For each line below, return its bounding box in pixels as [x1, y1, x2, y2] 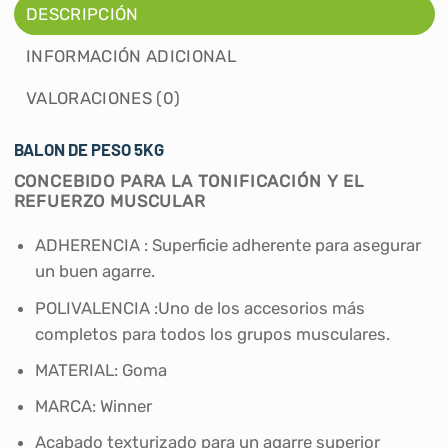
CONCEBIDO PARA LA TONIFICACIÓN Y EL [13, 170, 364, 191]
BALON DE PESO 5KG [13, 139, 164, 160]
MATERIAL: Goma [35, 359, 168, 380]
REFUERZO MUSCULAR [13, 190, 206, 211]
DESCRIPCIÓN [26, 4, 139, 25]
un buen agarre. [35, 261, 156, 282]
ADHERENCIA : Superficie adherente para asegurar [35, 235, 422, 256]
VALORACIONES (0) [26, 88, 181, 109]
